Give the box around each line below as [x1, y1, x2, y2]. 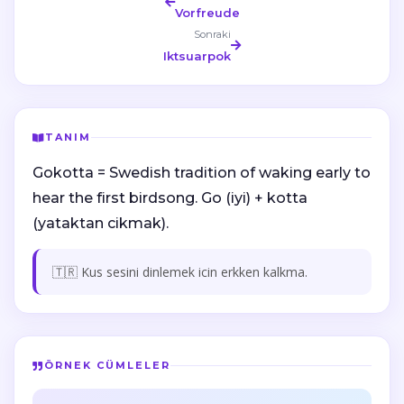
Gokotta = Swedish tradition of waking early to [32, 164, 371, 181]
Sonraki [194, 28, 231, 41]
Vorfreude [174, 5, 240, 20]
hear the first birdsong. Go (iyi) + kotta [32, 189, 308, 207]
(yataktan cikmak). [32, 215, 169, 232]
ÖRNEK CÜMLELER [44, 359, 170, 372]
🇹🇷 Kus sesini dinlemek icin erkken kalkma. [52, 263, 308, 280]
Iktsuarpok [163, 49, 231, 63]
